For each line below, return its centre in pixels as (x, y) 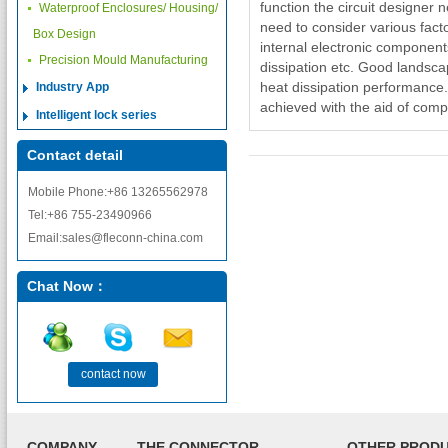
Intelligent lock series (96, 115)
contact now (113, 374)
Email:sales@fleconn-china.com (115, 238)
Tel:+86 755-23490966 (90, 215)
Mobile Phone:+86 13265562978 (118, 192)
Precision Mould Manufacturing (123, 60)
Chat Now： (67, 286)
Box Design (64, 34)
